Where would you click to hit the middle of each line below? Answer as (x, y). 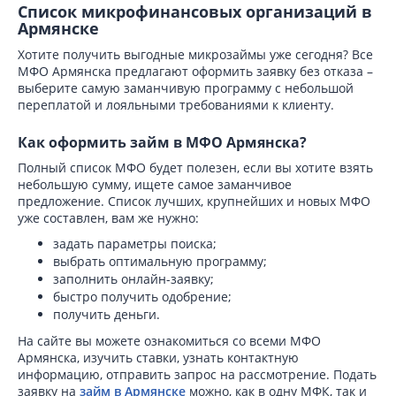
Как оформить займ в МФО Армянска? (162, 142)
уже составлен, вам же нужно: (108, 218)
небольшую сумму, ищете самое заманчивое (155, 184)
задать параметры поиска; (135, 244)
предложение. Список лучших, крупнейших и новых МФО (194, 201)
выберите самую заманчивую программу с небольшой (186, 88)
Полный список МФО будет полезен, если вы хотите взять (195, 168)
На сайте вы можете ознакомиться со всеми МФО (169, 341)
